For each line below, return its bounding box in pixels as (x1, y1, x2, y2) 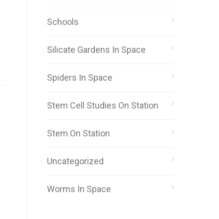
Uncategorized (47, 156, 104, 166)
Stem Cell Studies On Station (47, 100, 158, 110)
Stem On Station (47, 128, 110, 138)
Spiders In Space (47, 72, 112, 83)
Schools (47, 17, 79, 27)
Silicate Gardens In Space (47, 44, 146, 55)
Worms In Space (47, 184, 111, 194)
